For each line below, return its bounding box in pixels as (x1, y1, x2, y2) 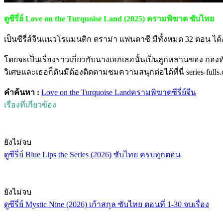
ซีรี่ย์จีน (172, 88, 196, 97)
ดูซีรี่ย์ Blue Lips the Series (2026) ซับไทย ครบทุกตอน (4, 150, 181, 159)
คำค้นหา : (4, 88, 41, 97)
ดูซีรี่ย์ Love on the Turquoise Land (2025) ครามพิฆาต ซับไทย (4, 14, 214, 23)
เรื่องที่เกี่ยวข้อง (4, 101, 56, 110)
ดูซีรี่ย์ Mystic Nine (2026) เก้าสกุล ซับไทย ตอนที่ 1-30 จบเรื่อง (4, 200, 209, 209)
